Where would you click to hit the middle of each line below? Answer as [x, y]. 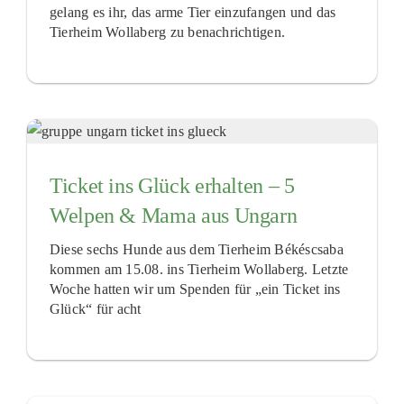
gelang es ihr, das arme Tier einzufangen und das [193, 13]
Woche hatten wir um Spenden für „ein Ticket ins [195, 289]
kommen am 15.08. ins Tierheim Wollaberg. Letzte [199, 269]
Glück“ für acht [95, 308]
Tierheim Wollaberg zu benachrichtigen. [167, 32]
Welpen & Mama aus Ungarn [173, 216]
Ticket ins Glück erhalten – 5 [172, 186]
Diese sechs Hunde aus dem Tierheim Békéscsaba [196, 249]
